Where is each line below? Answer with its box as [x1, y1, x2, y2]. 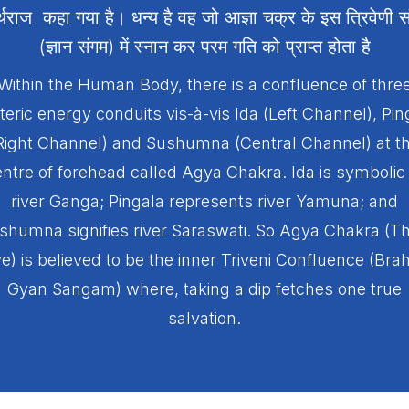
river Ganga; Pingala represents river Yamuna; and [11, 192, 398, 212]
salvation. [168, 309, 241, 329]
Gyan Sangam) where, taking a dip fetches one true [7, 279, 402, 299]
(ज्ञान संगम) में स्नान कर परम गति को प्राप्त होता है [38, 36, 371, 58]
